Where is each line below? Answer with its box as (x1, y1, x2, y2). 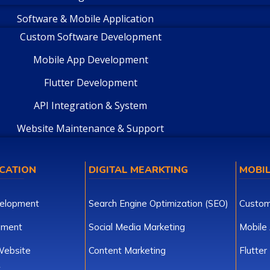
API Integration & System (34, 99, 148, 112)
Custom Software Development (19, 30, 162, 43)
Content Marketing (88, 245, 166, 256)
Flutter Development (43, 76, 137, 89)
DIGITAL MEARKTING (88, 163, 188, 177)
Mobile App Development (33, 53, 148, 66)
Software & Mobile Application (17, 12, 154, 25)
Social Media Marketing (88, 221, 185, 233)
